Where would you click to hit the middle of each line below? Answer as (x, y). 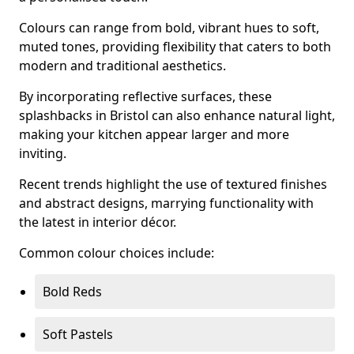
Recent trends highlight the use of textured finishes (173, 184)
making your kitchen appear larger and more (154, 134)
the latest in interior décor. (98, 222)
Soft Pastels (78, 334)
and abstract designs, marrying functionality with (166, 203)
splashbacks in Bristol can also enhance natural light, (177, 115)
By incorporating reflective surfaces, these (145, 96)
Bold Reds (72, 292)
